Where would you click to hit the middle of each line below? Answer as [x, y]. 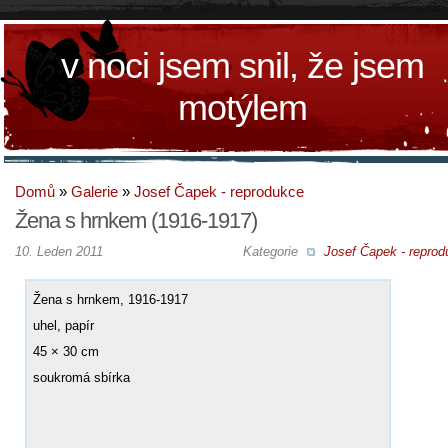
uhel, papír [63, 325]
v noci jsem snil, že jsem [242, 65]
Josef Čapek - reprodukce [219, 191]
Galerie [94, 191]
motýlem [242, 107]
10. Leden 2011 [59, 251]
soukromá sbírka [81, 377]
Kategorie [272, 251]
